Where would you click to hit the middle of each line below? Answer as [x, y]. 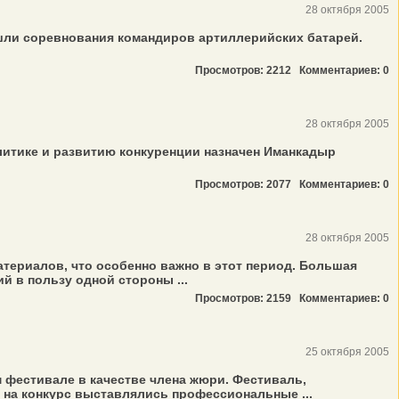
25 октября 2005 [347, 352]
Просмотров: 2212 [247, 70]
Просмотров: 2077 [247, 184]
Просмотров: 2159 [247, 298]
